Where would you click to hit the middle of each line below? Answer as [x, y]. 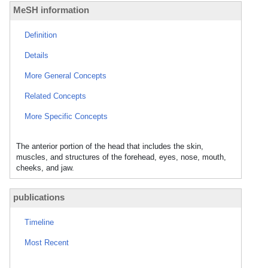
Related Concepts [55, 96]
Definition [41, 35]
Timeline [39, 222]
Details [36, 55]
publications [39, 197]
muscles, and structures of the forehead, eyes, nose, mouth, [121, 157]
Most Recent [47, 243]
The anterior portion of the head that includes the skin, [110, 146]
